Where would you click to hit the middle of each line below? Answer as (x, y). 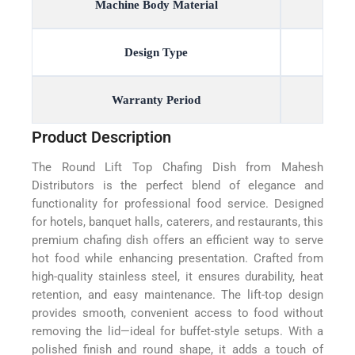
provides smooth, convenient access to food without (177, 313)
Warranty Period (156, 99)
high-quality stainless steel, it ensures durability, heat (177, 276)
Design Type (156, 52)
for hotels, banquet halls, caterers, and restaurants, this (177, 221)
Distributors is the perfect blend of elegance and (177, 185)
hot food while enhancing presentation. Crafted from (177, 258)
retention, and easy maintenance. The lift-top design (177, 294)
